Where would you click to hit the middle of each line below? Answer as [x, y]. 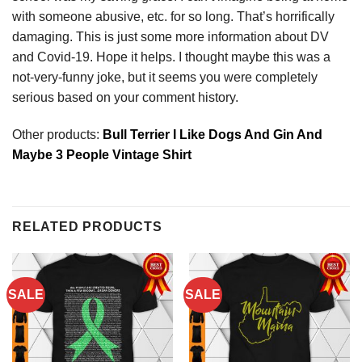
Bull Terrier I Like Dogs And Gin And [211, 135]
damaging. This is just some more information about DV [170, 37]
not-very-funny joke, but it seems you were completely [165, 78]
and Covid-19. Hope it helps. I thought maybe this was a [171, 57]
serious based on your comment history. [125, 98]
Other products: [56, 135]
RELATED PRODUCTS [87, 226]
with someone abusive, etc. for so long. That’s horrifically [173, 17]
